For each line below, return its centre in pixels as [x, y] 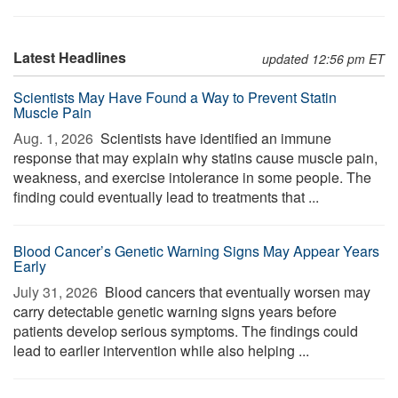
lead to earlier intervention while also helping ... [161, 350]
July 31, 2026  [57, 292]
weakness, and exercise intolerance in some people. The [192, 177]
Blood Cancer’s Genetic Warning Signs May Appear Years [196, 251]
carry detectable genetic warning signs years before [175, 311]
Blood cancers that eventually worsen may [236, 292]
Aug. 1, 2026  [55, 138]
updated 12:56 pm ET [323, 59]
